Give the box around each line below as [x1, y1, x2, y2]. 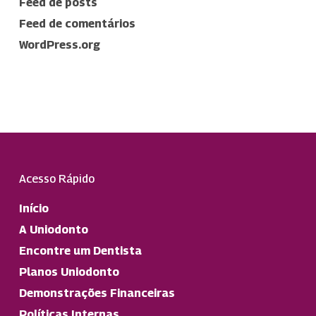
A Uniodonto [18, 223, 88, 236]
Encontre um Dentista [18, 244, 142, 257]
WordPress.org [18, 38, 100, 51]
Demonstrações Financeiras [18, 286, 175, 300]
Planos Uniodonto [18, 265, 119, 279]
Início [18, 202, 49, 215]
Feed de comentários [18, 17, 135, 30]
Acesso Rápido [18, 172, 95, 186]
